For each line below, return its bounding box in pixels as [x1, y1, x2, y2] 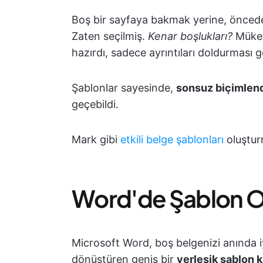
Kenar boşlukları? [148, 30, 235, 42]
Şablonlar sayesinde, [72, 82, 176, 94]
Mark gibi [72, 133, 120, 146]
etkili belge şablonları [120, 133, 224, 146]
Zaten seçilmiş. [72, 30, 148, 42]
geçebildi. [72, 98, 119, 110]
